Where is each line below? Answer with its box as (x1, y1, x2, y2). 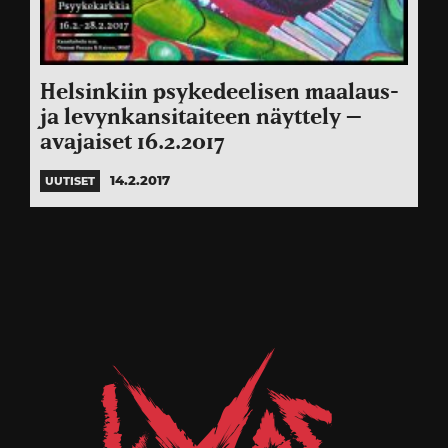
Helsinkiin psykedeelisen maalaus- (40, 82, 399, 104)
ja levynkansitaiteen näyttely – (40, 107, 362, 129)
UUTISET (45, 174, 95, 189)
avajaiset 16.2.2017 (40, 132, 225, 154)
